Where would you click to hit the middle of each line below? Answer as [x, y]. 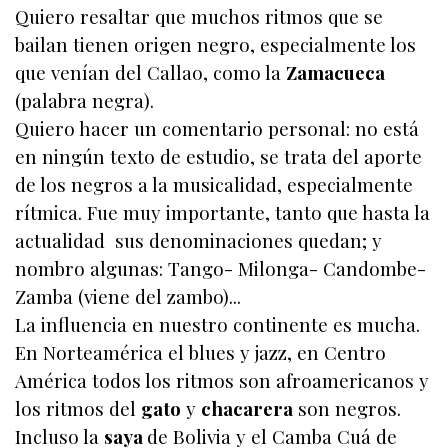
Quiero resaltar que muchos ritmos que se [199, 17]
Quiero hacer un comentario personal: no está [217, 129]
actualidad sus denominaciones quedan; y [198, 241]
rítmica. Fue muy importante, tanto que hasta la [222, 213]
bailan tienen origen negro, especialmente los [215, 45]
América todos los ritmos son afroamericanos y [222, 381]
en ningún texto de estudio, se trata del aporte [218, 157]
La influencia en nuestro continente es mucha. [217, 325]
